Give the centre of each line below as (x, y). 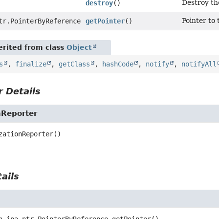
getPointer (105, 21)
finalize (31, 64)
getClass (75, 64)
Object (79, 48)
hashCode (118, 64)
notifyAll (199, 64)
